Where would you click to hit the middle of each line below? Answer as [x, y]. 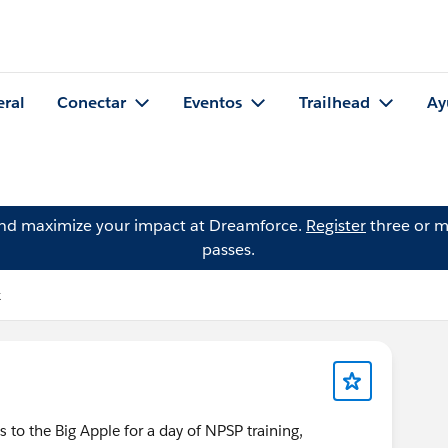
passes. [228, 249]
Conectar [91, 103]
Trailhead [334, 103]
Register [336, 225]
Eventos [212, 103]
